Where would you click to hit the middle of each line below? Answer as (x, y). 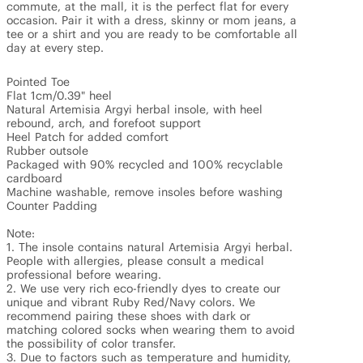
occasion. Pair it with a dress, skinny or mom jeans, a (152, 20)
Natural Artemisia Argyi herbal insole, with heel (135, 109)
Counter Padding (52, 206)
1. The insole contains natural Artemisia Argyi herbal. (149, 247)
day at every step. (55, 48)
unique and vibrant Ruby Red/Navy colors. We (131, 302)
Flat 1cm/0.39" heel (59, 96)
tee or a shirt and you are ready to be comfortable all (152, 34)
